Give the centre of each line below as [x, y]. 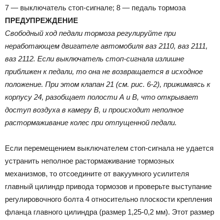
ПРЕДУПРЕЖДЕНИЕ [41, 20]
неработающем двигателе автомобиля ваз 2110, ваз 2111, [106, 46]
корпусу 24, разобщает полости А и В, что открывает [102, 97]
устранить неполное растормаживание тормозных [90, 161]
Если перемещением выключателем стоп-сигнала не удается [109, 148]
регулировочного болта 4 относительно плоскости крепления [109, 199]
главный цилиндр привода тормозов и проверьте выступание [108, 186]
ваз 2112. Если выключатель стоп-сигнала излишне [95, 58]
